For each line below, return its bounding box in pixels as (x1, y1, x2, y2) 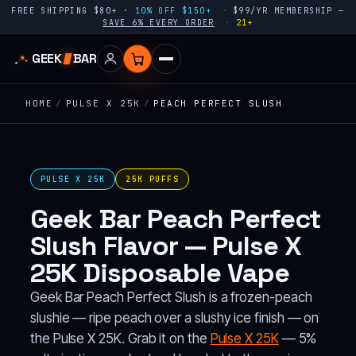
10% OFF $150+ (134, 6, 212, 16)
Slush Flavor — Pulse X (30, 229, 301, 263)
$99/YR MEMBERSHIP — (232, 6, 345, 16)
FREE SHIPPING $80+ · (11, 6, 135, 16)
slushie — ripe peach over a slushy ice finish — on (30, 310, 319, 326)
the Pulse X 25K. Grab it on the (30, 331, 211, 346)
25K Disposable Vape (30, 256, 289, 290)
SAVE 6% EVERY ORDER (103, 17, 215, 28)
